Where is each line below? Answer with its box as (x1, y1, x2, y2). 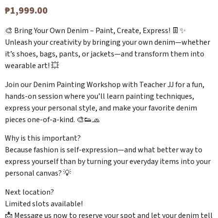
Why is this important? (5, 133, 81, 144)
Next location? (5, 186, 54, 198)
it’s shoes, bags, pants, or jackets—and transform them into (5, 49, 204, 60)
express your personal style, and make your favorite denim (5, 102, 197, 113)
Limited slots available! (5, 198, 83, 209)
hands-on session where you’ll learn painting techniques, (5, 91, 194, 102)
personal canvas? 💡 (5, 168, 71, 179)
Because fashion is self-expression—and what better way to (5, 145, 202, 156)
